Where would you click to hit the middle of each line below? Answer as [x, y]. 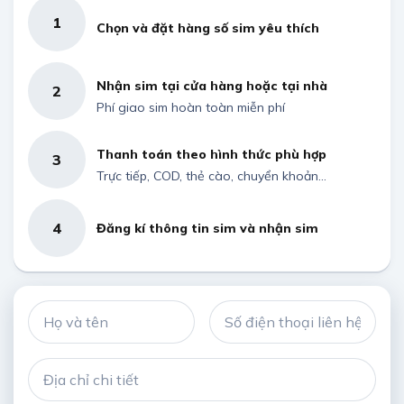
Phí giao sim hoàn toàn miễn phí [191, 107]
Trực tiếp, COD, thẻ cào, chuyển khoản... [211, 176]
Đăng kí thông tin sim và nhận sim [207, 228]
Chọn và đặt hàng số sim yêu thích [208, 28]
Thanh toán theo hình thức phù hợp [211, 154]
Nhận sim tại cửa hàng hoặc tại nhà [212, 86]
